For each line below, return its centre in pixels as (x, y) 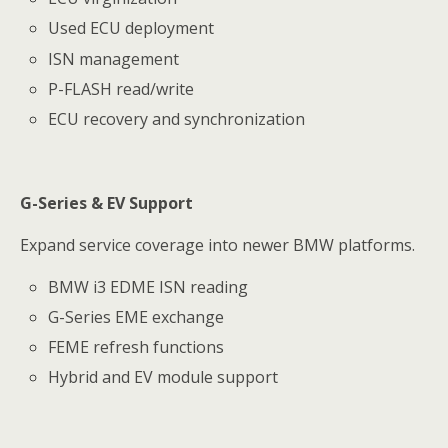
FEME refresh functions (136, 347)
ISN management (114, 58)
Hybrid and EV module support (163, 377)
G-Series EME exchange (136, 317)
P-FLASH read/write (121, 88)
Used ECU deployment (131, 28)
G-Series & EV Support (106, 202)
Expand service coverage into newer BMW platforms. (217, 244)
